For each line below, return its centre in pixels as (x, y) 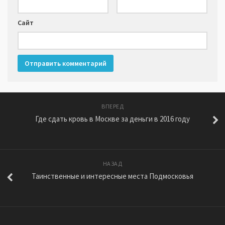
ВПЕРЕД (113, 106)
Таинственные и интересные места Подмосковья (113, 176)
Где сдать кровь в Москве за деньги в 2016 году (113, 119)
